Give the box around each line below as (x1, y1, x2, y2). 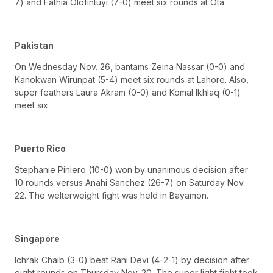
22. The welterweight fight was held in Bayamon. (15, 190, 208, 201)
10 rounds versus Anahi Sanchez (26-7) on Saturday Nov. (15, 177, 245, 188)
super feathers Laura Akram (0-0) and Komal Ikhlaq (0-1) (15, 87, 241, 97)
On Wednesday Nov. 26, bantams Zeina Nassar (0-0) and (15, 61, 245, 72)
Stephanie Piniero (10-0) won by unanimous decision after (15, 165, 248, 175)
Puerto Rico (15, 143, 66, 154)
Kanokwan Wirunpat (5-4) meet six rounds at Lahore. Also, (15, 74, 249, 85)
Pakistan (15, 40, 54, 51)
